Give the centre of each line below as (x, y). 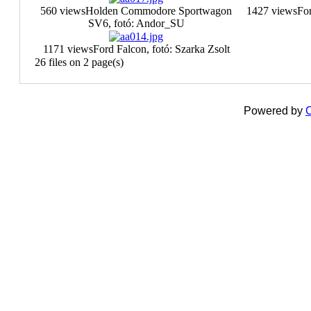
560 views (63, 11)
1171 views (68, 49)
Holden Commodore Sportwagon (159, 11)
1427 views (271, 11)
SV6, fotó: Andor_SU (136, 23)
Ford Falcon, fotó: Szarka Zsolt (161, 49)
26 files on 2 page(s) (79, 62)
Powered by (275, 111)
